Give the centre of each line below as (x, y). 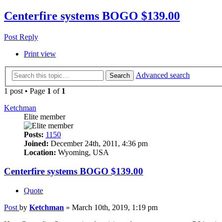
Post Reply (21, 37)
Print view (40, 54)
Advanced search (163, 75)
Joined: (36, 143)
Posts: (34, 134)
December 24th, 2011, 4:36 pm (98, 143)
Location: (40, 152)
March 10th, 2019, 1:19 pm (115, 208)
